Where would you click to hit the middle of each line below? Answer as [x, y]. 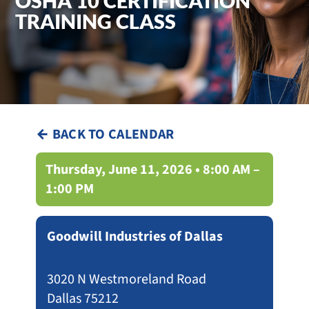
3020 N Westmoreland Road [127, 279]
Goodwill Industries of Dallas [135, 236]
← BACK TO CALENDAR [105, 134]
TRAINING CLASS [96, 21]
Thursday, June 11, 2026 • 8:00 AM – [153, 169]
